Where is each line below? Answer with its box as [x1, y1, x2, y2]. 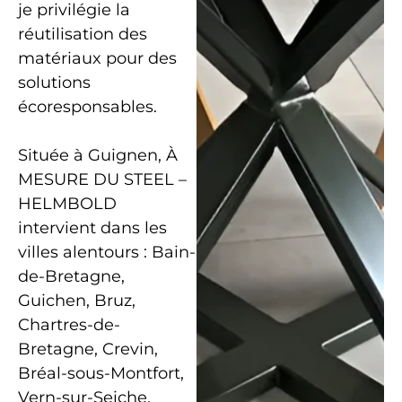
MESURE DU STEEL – [18, 170, 187, 190]
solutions [18, 73, 91, 93]
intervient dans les [18, 218, 167, 239]
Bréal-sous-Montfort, [18, 363, 184, 384]
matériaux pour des [18, 48, 177, 69]
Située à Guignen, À [18, 145, 178, 166]
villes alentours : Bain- [18, 242, 196, 263]
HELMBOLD [18, 194, 117, 214]
